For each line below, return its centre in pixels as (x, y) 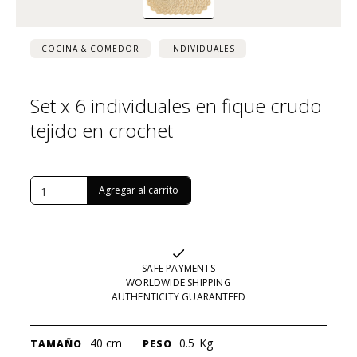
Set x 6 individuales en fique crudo (175, 105)
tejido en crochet (101, 130)
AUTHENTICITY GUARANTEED (178, 296)
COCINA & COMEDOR (90, 48)
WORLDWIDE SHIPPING (178, 282)
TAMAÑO (56, 343)
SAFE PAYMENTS (178, 268)
